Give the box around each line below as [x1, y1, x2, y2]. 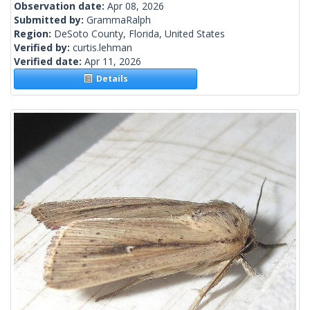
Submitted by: [14, 13, 86, 27]
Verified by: [14, 41, 73, 55]
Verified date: [14, 55, 84, 69]
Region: [14, 27, 54, 41]
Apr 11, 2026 [84, 55, 141, 69]
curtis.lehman [73, 41, 132, 55]
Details [91, 73, 128, 85]
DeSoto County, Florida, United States [54, 27, 225, 41]
